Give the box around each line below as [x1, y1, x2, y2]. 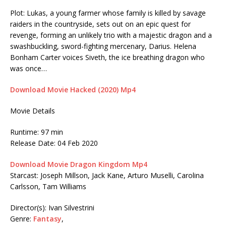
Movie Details [10, 105, 55, 116]
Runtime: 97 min [10, 127, 63, 137]
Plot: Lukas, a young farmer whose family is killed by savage [10, 8, 206, 18]
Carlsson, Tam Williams [10, 181, 86, 191]
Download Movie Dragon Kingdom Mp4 [10, 159, 147, 169]
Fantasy [33, 213, 62, 223]
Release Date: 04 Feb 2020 [10, 138, 98, 148]
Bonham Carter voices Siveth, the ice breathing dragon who [10, 52, 205, 62]
